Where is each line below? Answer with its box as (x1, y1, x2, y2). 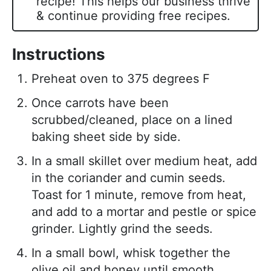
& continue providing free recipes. (36, 8, 230, 24)
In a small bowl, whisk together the (31, 246, 230, 261)
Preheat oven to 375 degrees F (31, 71, 210, 87)
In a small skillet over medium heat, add (31, 154, 257, 169)
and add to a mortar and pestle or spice (31, 204, 256, 220)
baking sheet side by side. (31, 129, 181, 145)
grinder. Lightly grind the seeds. (31, 221, 213, 237)
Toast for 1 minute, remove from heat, (31, 188, 246, 203)
